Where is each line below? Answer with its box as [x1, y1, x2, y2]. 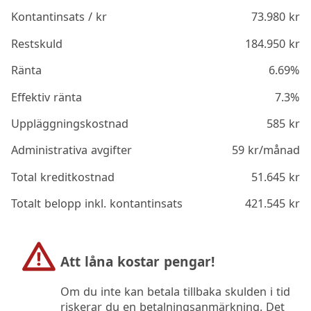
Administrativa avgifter [11, 142, 133, 158]
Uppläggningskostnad [11, 115, 129, 131]
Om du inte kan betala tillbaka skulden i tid [60, 283, 290, 299]
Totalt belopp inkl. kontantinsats [11, 196, 183, 212]
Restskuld [11, 35, 63, 51]
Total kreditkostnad [11, 169, 115, 185]
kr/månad [244, 142, 300, 158]
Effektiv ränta [11, 89, 83, 105]
